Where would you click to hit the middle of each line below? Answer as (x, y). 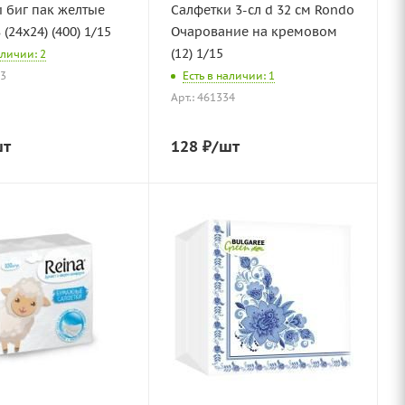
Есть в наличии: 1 (229, 76)
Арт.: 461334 (203, 98)
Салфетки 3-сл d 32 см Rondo (243, 10)
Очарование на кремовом (254, 32)
